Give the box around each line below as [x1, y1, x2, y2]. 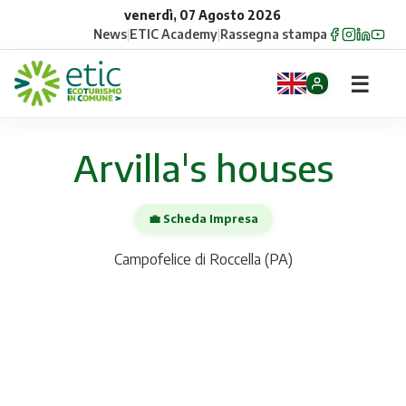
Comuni [14, 220, 64, 238]
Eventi [14, 356, 57, 374]
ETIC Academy [130, 26, 218, 42]
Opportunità [14, 175, 97, 193]
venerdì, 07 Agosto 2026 [124, 7, 282, 23]
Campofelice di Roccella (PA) [113, 249, 293, 268]
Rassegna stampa [220, 26, 328, 42]
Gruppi [14, 311, 59, 329]
